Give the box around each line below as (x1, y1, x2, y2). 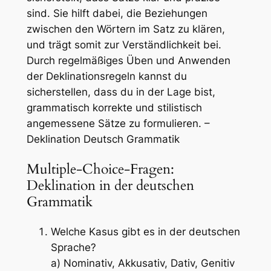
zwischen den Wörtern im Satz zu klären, (26, 22, 225, 35)
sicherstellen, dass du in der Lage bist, (26, 85, 215, 98)
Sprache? (50, 241, 96, 254)
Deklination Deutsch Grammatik (26, 132, 180, 145)
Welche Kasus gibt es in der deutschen (50, 226, 240, 238)
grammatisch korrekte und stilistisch (26, 101, 202, 114)
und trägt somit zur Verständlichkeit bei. (26, 38, 221, 51)
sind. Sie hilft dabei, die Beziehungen (26, 7, 207, 19)
